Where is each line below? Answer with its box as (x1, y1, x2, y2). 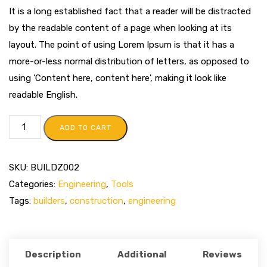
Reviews (203, 249, 242, 260)
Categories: (9, 178, 58, 190)
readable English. (9, 89, 77, 100)
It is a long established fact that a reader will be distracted (9, 5, 251, 17)
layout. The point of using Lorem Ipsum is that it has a (9, 39, 234, 50)
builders (33, 195, 65, 206)
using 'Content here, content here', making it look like (9, 72, 226, 83)
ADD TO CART (60, 123, 112, 132)
